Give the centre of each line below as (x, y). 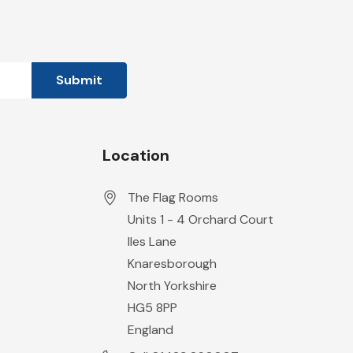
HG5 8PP (152, 308)
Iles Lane (152, 242)
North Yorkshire (172, 286)
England (150, 330)
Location (136, 155)
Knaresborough (172, 264)
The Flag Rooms (173, 197)
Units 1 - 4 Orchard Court (200, 219)
